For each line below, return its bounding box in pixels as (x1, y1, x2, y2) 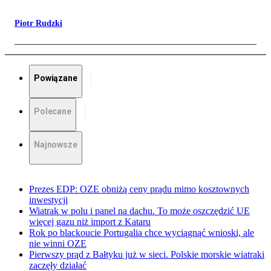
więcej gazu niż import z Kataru (29, 217, 151, 227)
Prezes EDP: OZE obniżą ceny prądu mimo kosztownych (29, 184, 249, 195)
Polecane (34, 106, 71, 117)
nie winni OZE (29, 238, 87, 249)
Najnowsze (34, 140, 77, 150)
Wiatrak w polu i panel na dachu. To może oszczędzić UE (29, 206, 250, 217)
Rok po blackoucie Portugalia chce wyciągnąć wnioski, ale (29, 227, 254, 238)
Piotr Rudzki (15, 19, 62, 28)
